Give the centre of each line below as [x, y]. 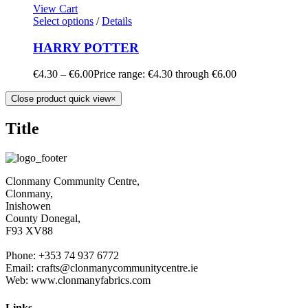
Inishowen [28, 206]
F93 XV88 [29, 231]
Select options [63, 21]
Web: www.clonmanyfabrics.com [78, 280]
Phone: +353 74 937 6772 [62, 256]
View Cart [55, 9]
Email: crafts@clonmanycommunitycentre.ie [102, 268]
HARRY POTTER [86, 47]
